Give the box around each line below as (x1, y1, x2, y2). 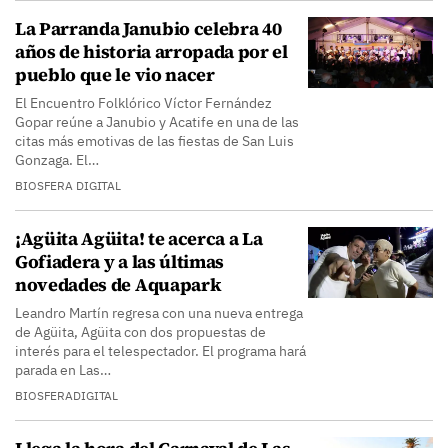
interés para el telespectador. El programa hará (15, 342, 306, 360)
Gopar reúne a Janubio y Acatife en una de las (15, 113, 299, 131)
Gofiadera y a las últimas (15, 249, 224, 274)
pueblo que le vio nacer (15, 62, 215, 87)
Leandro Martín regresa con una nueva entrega (15, 304, 303, 322)
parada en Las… (15, 361, 111, 379)
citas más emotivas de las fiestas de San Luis (15, 132, 294, 150)
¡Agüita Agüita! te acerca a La (15, 226, 263, 251)
